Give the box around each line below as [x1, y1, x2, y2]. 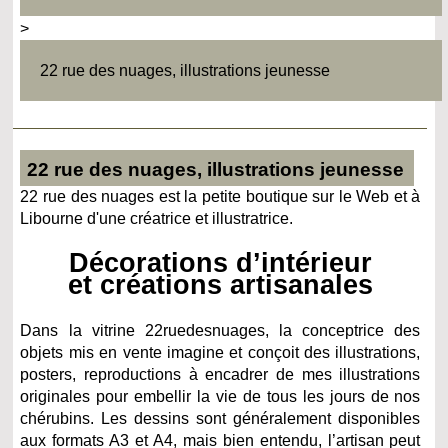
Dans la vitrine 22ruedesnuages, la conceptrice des [20, 321, 421, 339]
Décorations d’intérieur [68, 246, 372, 278]
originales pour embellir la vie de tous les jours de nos [20, 387, 421, 405]
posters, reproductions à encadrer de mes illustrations [20, 365, 421, 383]
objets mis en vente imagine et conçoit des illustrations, [20, 343, 421, 361]
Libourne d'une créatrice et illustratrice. [20, 209, 294, 227]
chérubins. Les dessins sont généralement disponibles [20, 409, 421, 427]
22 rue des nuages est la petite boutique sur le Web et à [20, 187, 421, 205]
